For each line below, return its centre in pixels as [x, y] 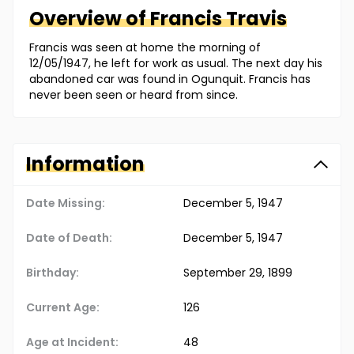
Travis [256, 19]
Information [85, 164]
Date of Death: [69, 238]
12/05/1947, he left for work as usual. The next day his [176, 64]
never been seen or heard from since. [134, 95]
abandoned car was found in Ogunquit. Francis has [170, 79]
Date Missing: [66, 203]
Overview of [90, 19]
